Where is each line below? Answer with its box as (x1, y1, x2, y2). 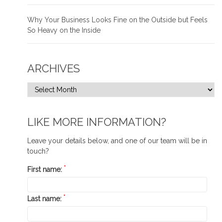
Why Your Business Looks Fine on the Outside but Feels (27, 16, 208, 24)
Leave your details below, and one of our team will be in (27, 137, 207, 145)
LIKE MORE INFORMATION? (27, 115, 166, 129)
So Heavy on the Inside (27, 26, 101, 35)
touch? (27, 147, 49, 156)
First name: (27, 166, 64, 174)
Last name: (27, 195, 63, 203)
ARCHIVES (27, 62, 80, 75)
